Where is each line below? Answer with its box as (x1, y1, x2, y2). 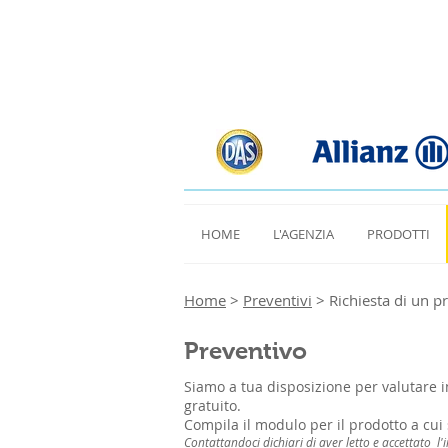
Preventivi (243, 290, 312, 310)
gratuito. (184, 396, 241, 415)
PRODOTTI (366, 225, 430, 243)
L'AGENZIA (272, 225, 334, 243)
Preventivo (184, 337, 313, 364)
